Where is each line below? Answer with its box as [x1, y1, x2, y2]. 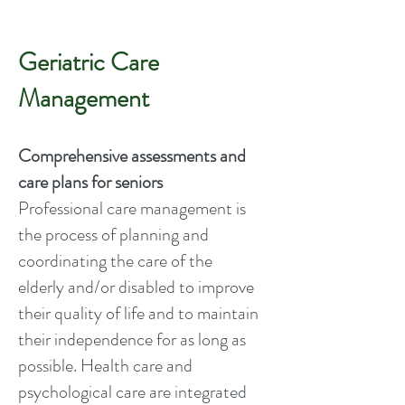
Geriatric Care [18, 44, 159, 80]
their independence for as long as [18, 326, 246, 353]
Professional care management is [18, 195, 246, 221]
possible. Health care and [18, 353, 193, 379]
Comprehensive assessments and [18, 143, 246, 169]
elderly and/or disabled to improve [18, 274, 254, 300]
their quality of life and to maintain [18, 300, 259, 326]
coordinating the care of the [18, 248, 212, 274]
